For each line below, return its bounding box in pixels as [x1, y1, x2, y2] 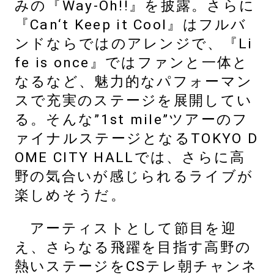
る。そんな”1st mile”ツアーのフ [14, 111, 249, 128]
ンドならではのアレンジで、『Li [14, 35, 253, 53]
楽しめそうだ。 [14, 187, 126, 204]
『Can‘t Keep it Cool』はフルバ [14, 17, 247, 34]
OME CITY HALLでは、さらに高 [14, 149, 246, 166]
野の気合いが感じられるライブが [14, 168, 254, 185]
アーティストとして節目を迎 [14, 220, 237, 237]
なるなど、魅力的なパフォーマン [14, 73, 253, 91]
